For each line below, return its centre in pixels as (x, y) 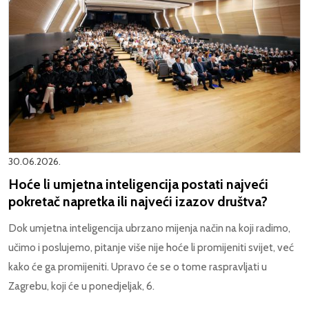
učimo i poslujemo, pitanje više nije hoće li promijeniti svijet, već (151, 248)
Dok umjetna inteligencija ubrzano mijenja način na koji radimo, (149, 228)
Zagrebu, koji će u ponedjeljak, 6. (81, 286)
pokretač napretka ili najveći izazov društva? (138, 202)
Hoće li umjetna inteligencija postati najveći (138, 185)
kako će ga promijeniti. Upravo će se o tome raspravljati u (138, 267)
